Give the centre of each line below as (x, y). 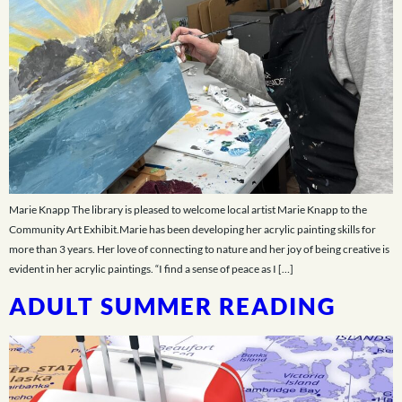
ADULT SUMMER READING (173, 306)
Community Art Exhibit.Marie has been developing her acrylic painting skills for (192, 229)
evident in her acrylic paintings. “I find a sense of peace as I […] (151, 269)
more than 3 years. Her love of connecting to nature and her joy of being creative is (199, 249)
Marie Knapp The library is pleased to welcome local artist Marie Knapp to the (188, 210)
